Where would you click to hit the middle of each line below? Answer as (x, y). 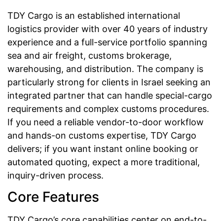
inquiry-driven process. (55, 175)
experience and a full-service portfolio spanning (107, 42)
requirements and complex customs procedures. (108, 109)
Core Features (53, 197)
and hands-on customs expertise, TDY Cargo (102, 135)
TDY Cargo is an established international (94, 15)
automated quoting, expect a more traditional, (104, 162)
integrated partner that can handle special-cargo (110, 95)
